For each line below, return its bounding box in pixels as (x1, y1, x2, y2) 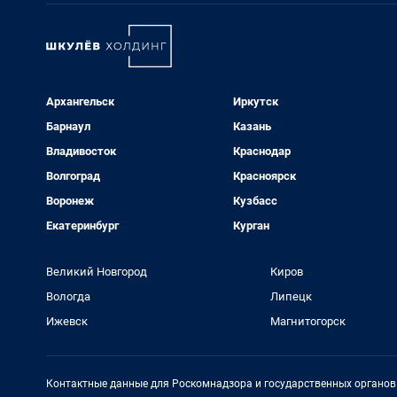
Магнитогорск (269, 315, 346, 329)
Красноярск (232, 169, 296, 183)
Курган (232, 219, 269, 233)
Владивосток (46, 144, 116, 159)
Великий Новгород (46, 265, 147, 279)
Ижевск (46, 315, 88, 329)
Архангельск (46, 95, 114, 109)
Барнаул (46, 120, 90, 134)
